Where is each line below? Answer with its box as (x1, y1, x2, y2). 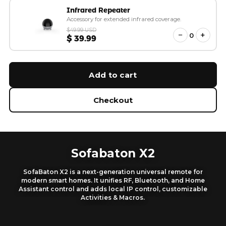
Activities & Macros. (81, 194, 145, 201)
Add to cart (89, 70, 137, 80)
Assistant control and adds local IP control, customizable (18, 185, 207, 193)
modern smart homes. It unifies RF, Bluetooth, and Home (21, 177, 205, 184)
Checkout (93, 95, 133, 105)
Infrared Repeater (66, 6, 130, 14)
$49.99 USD (66, 26, 96, 33)
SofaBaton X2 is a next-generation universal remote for (23, 168, 203, 176)
